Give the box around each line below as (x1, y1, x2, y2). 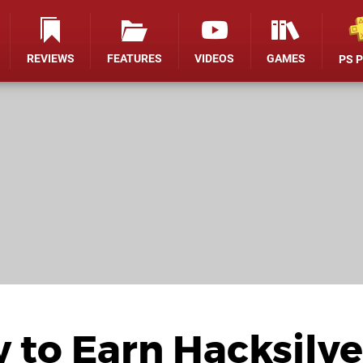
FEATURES (107, 52, 163, 66)
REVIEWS (26, 52, 75, 66)
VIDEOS (194, 52, 235, 66)
